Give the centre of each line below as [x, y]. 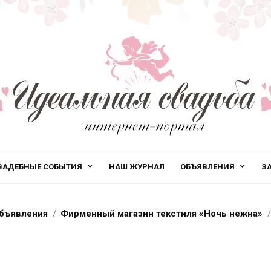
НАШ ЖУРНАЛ [137, 167]
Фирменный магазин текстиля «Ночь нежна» [162, 214]
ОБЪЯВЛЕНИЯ [207, 167]
